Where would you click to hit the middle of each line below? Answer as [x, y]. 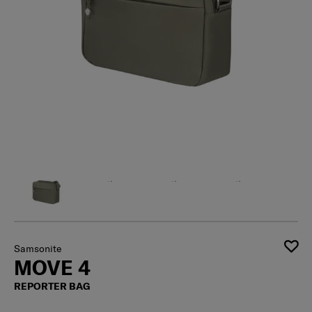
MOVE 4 [52, 268]
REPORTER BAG [52, 287]
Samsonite [38, 249]
